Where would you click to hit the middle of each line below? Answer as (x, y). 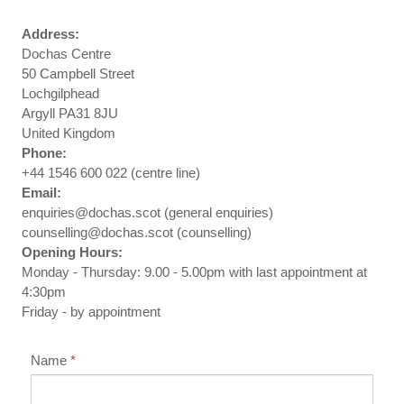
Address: (50, 33)
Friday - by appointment (91, 311)
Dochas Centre (66, 53)
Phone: (44, 152)
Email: (41, 192)
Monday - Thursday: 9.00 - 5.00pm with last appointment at (194, 271)
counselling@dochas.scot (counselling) (137, 232)
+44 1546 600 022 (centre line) (111, 172)
